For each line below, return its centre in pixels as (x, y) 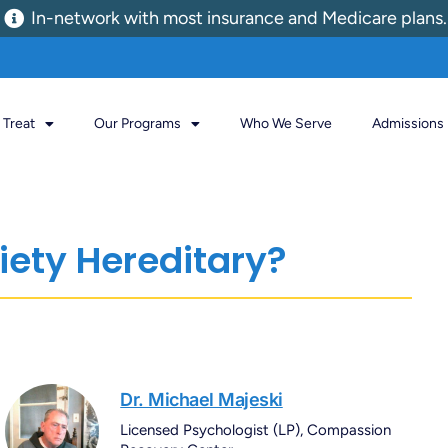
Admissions (407, 123)
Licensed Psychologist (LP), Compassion (256, 430)
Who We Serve (285, 123)
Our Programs (137, 123)
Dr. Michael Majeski (201, 400)
